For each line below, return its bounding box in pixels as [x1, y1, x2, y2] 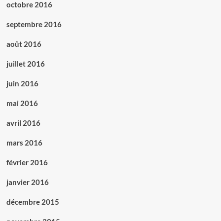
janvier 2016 [6, 178, 49, 187]
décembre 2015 [6, 197, 59, 207]
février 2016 [6, 158, 48, 167]
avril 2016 [6, 118, 40, 128]
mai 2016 [6, 99, 38, 108]
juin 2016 [6, 79, 38, 88]
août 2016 [6, 39, 41, 49]
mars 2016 [6, 138, 42, 147]
